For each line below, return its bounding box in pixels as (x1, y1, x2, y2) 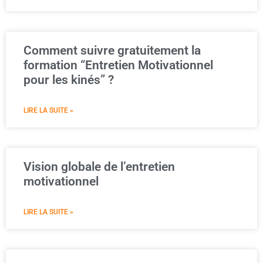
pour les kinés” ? (23, 73, 114, 87)
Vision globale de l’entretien (23, 160, 175, 174)
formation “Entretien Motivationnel (23, 58, 213, 72)
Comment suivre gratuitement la (23, 43, 201, 58)
